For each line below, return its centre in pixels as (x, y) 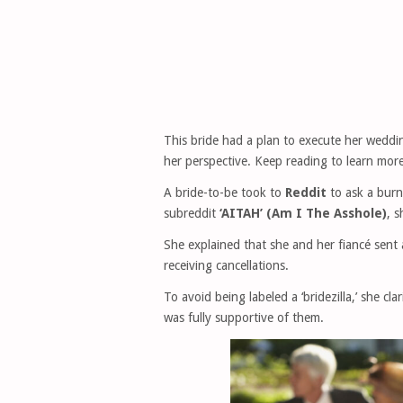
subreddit (192, 213)
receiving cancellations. (226, 265)
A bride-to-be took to (224, 193)
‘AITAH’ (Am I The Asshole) (303, 213)
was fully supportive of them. (244, 318)
